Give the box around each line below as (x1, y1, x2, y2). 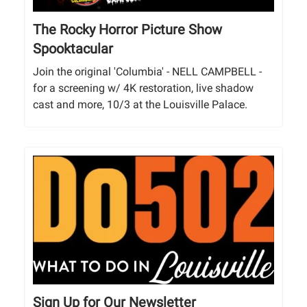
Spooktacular (33, 40, 113, 57)
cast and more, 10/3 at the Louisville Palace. (33, 97, 247, 111)
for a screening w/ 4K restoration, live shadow (33, 81, 254, 95)
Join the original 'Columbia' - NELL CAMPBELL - (33, 64, 262, 78)
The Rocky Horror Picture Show (33, 21, 222, 38)
